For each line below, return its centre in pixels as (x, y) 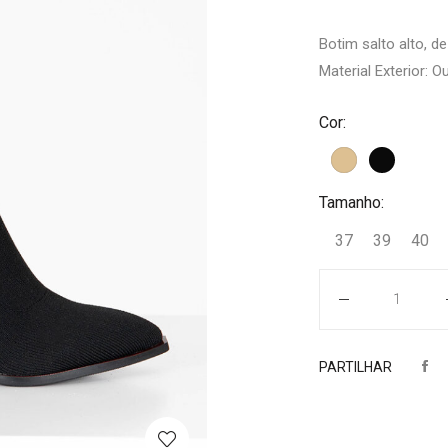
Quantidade (356, 282)
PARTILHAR (355, 367)
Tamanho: (351, 203)
